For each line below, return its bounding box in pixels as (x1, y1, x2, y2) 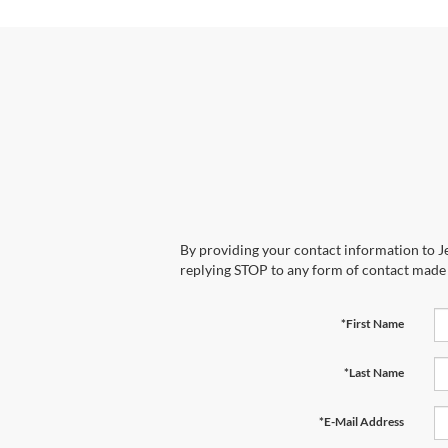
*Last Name (343, 365, 404, 381)
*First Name (340, 316, 404, 332)
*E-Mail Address (318, 414, 404, 430)
